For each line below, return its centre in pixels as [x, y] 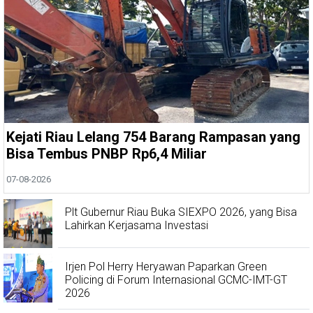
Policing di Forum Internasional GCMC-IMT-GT [176, 280]
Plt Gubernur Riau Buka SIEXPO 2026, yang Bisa [181, 212]
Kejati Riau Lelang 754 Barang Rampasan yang [154, 137]
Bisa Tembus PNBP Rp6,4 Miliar [107, 154]
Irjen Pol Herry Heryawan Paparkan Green [166, 267]
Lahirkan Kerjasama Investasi [137, 226]
